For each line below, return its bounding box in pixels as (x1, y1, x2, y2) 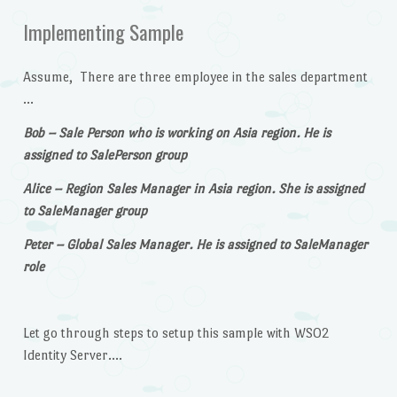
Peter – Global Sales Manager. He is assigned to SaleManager (22, 236, 368, 252)
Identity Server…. (22, 347, 122, 363)
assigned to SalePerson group (22, 146, 187, 162)
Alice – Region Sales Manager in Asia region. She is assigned (22, 180, 364, 196)
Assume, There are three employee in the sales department (22, 69, 368, 85)
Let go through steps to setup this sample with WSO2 (22, 325, 330, 341)
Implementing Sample (22, 16, 183, 47)
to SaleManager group (22, 202, 147, 218)
